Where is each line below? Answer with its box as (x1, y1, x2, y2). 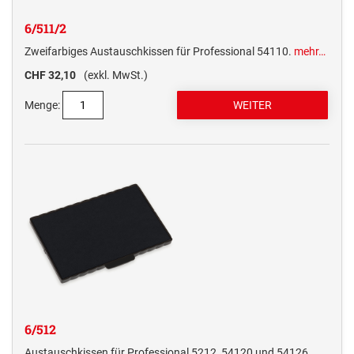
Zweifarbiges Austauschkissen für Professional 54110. (24, 45, 294, 58)
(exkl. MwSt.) (84, 69, 148, 82)
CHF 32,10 (24, 69, 76, 82)
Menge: (24, 99, 60, 112)
